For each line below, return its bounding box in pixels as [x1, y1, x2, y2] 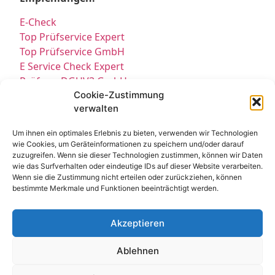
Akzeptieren [110, 217, 165, 229]
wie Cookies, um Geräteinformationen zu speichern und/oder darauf [12, 139, 244, 149]
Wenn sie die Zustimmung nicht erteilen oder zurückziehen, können [12, 172, 242, 182]
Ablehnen [116, 244, 159, 257]
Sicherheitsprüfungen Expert [20, 103, 155, 117]
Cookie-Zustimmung [74, 89, 164, 101]
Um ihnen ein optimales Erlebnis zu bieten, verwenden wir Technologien [12, 128, 258, 137]
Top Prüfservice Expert [20, 29, 125, 44]
